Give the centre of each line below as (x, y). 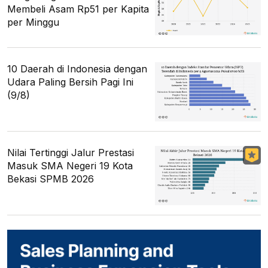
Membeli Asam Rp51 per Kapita (78, 9)
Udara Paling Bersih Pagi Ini (70, 82)
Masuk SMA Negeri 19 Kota (70, 166)
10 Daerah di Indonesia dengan (77, 68)
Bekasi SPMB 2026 (51, 179)
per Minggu (33, 22)
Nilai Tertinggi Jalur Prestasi (71, 153)
